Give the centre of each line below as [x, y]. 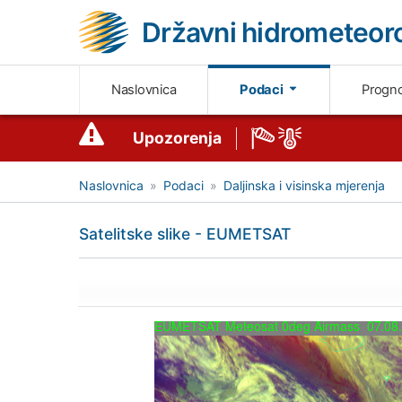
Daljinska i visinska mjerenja [304, 186]
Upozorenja [177, 138]
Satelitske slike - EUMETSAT [185, 234]
